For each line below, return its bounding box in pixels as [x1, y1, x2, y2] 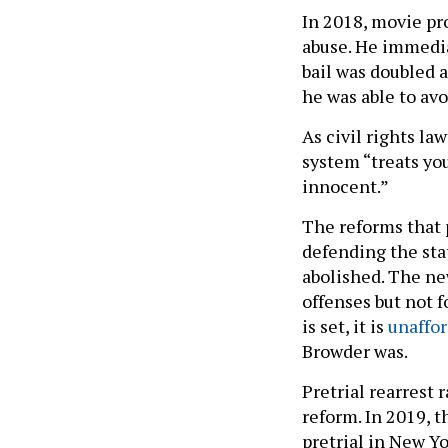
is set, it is [302, 313, 388, 338]
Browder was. [302, 338, 411, 363]
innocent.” [302, 173, 389, 198]
